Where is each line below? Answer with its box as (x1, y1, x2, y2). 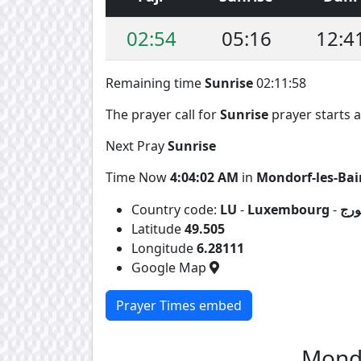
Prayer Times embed (116, 296, 242, 314)
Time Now (106, 168, 170, 186)
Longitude (131, 239, 197, 257)
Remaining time (106, 73, 205, 92)
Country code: (131, 200, 220, 218)
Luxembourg (247, 200, 330, 218)
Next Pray (106, 136, 168, 155)
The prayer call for (106, 105, 220, 123)
